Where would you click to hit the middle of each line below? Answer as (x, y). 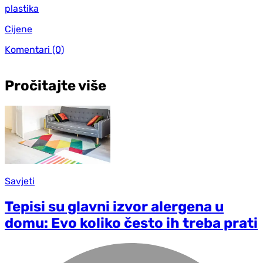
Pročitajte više (55, 86)
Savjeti (20, 181)
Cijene (18, 29)
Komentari (27, 49)
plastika (22, 8)
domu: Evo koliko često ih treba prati (131, 223)
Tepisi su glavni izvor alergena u (114, 206)
